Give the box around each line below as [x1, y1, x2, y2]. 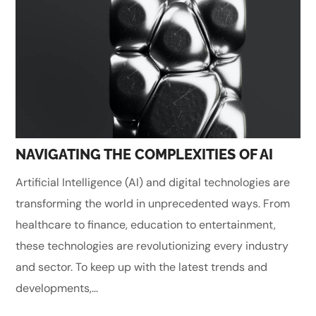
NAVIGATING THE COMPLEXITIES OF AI [16, 146, 274, 164]
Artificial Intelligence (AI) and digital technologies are [16, 175, 291, 190]
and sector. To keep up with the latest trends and [16, 260, 268, 275]
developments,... [16, 281, 99, 296]
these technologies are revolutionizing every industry [16, 238, 289, 254]
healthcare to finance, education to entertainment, [16, 217, 276, 233]
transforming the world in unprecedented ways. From [16, 196, 291, 212]
